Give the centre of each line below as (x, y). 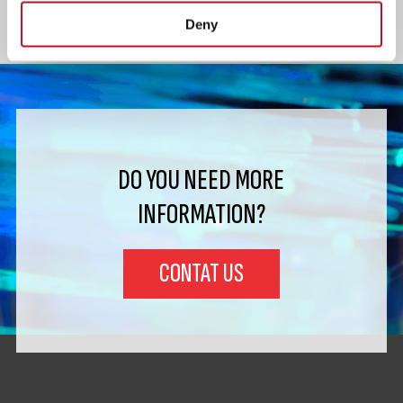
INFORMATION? (201, 214)
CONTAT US (201, 273)
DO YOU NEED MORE (201, 179)
